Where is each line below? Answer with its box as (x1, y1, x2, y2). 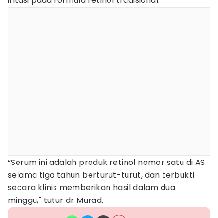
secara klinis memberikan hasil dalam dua (8, 182, 175, 193)
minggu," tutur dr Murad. (8, 195, 104, 206)
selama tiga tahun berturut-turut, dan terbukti (8, 169, 195, 181)
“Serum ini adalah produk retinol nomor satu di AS (8, 157, 205, 168)
